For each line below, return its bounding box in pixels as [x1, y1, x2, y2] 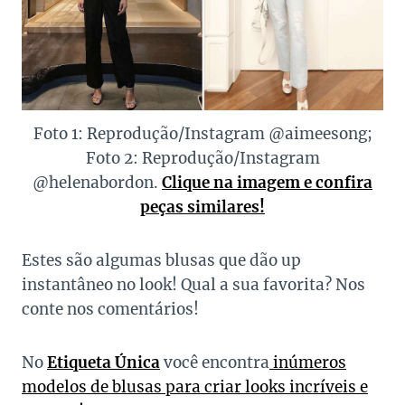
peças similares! [140, 197, 265, 218]
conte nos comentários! [22, 299, 199, 320]
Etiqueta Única [47, 353, 160, 373]
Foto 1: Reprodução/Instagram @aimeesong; [33, 124, 372, 145]
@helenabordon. [33, 173, 162, 193]
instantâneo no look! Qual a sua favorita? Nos [22, 275, 365, 296]
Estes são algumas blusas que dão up [22, 250, 301, 271]
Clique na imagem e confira [162, 173, 372, 193]
